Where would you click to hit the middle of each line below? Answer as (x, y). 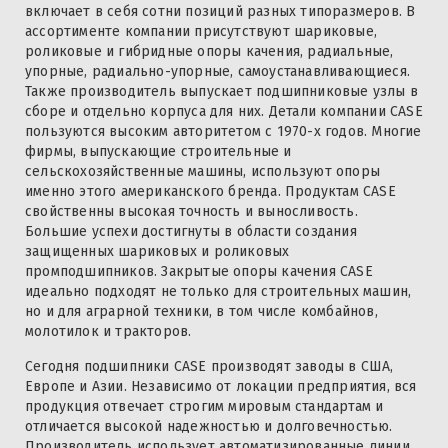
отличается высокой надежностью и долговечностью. (209, 427)
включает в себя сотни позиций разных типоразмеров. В (220, 12)
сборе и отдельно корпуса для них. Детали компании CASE (224, 112)
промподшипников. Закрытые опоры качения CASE (199, 272)
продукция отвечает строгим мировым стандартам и (204, 407)
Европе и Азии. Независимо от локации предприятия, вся (221, 387)
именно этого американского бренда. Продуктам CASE (210, 192)
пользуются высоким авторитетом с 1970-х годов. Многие (223, 132)
